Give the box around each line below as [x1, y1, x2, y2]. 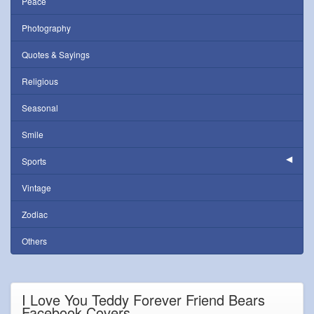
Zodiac [22, 208, 48, 220]
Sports [22, 155, 46, 167]
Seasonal [22, 102, 58, 114]
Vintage [22, 182, 51, 193]
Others [22, 235, 47, 247]
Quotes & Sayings [22, 48, 90, 60]
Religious [22, 75, 58, 87]
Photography [22, 22, 71, 34]
